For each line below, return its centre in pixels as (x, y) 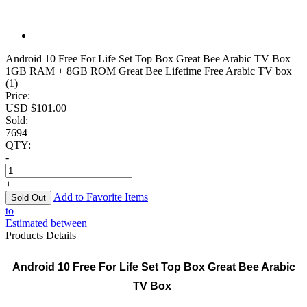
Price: (18, 96)
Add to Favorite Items (101, 197)
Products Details (41, 235)
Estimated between (46, 223)
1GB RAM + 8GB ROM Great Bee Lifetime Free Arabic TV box (149, 71)
